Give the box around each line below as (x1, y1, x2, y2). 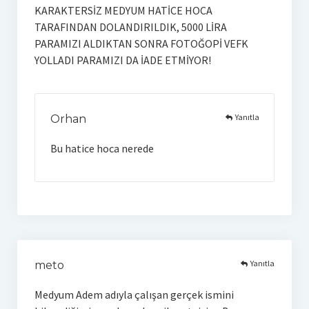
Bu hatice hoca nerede (50, 141, 154, 155)
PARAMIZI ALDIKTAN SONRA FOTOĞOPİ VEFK (34, 36, 248, 50)
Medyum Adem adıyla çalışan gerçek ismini (34, 287, 234, 301)
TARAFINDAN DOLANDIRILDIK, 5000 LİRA (34, 19, 227, 34)
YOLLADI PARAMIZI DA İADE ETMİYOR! (34, 52, 211, 67)
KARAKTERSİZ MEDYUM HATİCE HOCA (34, 3, 212, 17)
